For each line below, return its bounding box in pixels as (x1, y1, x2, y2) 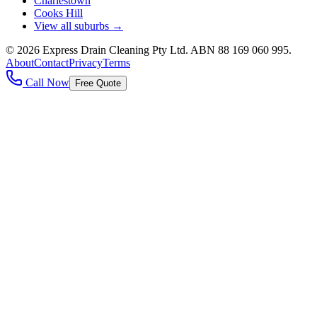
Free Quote (75, 78, 121, 89)
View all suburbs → (34, 20, 123, 33)
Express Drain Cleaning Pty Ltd (42, 44, 185, 57)
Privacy (69, 57, 103, 69)
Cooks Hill (34, 7, 83, 20)
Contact (34, 57, 69, 69)
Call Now (23, 76, 69, 89)
